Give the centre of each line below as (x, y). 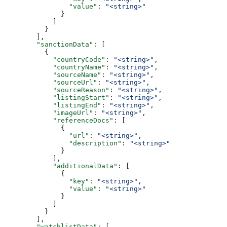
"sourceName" (53, 75)
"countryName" (55, 67)
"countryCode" (55, 60)
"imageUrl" (49, 113)
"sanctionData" (49, 45)
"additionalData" (61, 166)
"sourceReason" (57, 90)
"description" (63, 143)
